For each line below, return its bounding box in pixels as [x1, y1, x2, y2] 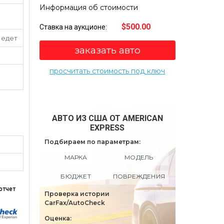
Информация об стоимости [39, 2, 138, 12]
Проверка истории [44, 189, 109, 197]
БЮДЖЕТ [60, 172, 91, 180]
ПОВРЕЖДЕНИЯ [112, 172, 165, 180]
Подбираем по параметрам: [44, 137, 140, 145]
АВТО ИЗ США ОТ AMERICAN [51, 113, 163, 123]
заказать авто [74, 44, 140, 56]
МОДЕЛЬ [124, 153, 153, 161]
